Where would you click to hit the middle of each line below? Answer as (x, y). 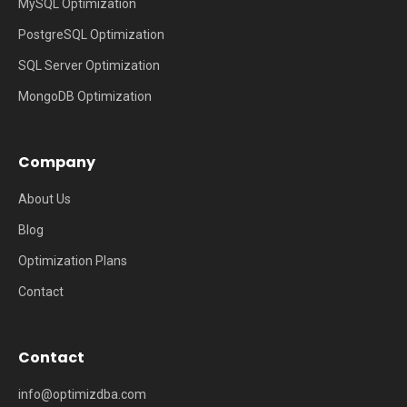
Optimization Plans (73, 261)
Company (57, 162)
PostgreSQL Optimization (91, 35)
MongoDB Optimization (85, 96)
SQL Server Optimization (89, 65)
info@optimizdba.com (82, 394)
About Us (45, 199)
